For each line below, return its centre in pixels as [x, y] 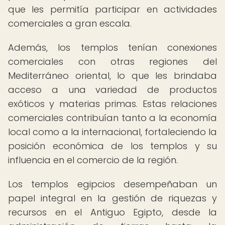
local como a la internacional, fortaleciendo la [113, 132]
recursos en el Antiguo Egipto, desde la [113, 212]
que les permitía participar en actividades [113, 9]
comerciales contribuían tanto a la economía [113, 118]
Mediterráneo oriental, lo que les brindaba [113, 76]
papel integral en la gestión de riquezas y [113, 198]
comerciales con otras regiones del [113, 62]
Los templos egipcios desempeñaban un [113, 184]
